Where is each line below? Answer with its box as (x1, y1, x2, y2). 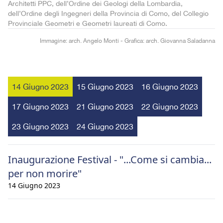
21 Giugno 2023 (77, 102, 133, 111)
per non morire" (8, 166, 82, 180)
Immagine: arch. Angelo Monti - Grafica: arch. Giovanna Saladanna (40, 37, 215, 44)
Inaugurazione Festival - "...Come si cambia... (8, 152, 212, 166)
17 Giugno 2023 (12, 102, 69, 111)
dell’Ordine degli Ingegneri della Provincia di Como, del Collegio (8, 9, 209, 17)
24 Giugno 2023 (77, 121, 133, 131)
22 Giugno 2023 (141, 102, 198, 111)
